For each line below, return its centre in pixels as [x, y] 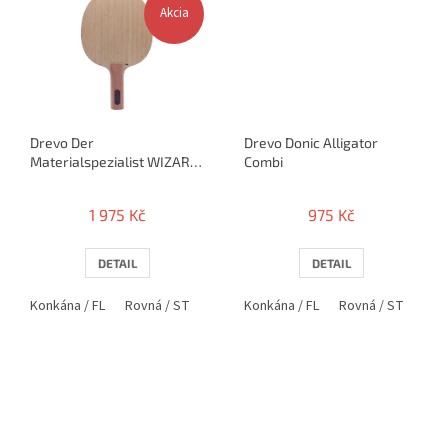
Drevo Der [62, 143]
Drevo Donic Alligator [311, 143]
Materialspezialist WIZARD [114, 162]
